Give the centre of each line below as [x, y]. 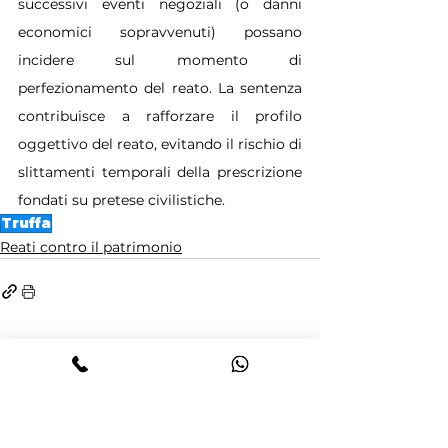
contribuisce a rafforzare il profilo [160, 115]
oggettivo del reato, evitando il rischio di [160, 143]
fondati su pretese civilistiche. [121, 199]
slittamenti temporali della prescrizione [160, 171]
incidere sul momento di [160, 59]
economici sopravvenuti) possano [160, 31]
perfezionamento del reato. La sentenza [160, 87]
